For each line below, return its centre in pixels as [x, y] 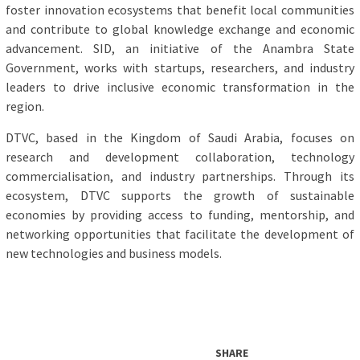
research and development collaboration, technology [180, 157]
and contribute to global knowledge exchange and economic [180, 29]
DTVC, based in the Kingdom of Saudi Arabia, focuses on [180, 138]
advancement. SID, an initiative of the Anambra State [180, 49]
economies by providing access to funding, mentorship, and [180, 215]
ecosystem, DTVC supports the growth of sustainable [180, 196]
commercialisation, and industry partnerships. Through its [180, 176]
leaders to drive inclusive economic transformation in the [180, 87]
